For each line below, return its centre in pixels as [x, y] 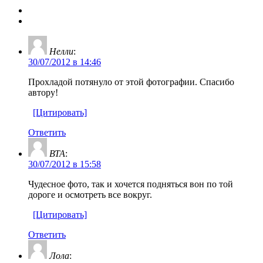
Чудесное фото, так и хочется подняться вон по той [131, 184]
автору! [43, 92]
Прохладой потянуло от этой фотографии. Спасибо [131, 82]
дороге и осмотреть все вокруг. [90, 194]
